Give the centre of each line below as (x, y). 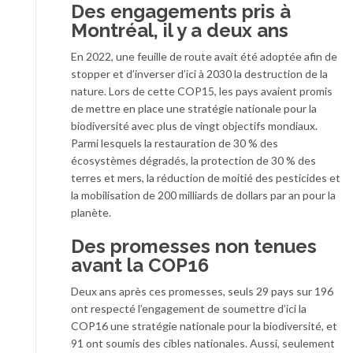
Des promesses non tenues (194, 247)
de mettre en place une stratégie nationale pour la (194, 109)
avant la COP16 (140, 266)
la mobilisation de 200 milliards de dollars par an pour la (203, 195)
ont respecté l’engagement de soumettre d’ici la (189, 309)
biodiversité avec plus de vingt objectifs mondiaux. (194, 126)
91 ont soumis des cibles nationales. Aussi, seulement (203, 344)
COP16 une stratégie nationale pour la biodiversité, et (204, 326)
